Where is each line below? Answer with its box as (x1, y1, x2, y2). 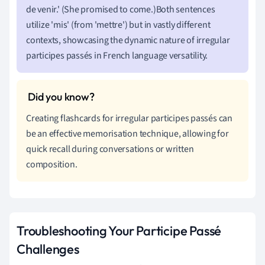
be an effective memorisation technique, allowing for (26, 127, 229, 140)
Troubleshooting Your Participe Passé (17, 222, 222, 239)
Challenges (17, 240, 79, 257)
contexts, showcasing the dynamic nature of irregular (26, 33, 230, 47)
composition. (26, 157, 77, 171)
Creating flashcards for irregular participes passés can (26, 111, 232, 125)
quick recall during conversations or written (26, 142, 194, 156)
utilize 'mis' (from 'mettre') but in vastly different (26, 18, 211, 31)
